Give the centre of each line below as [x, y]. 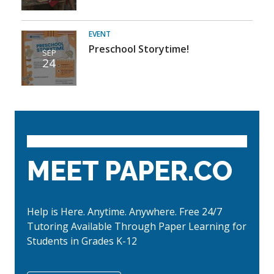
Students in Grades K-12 [82, 241]
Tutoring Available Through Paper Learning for [137, 226]
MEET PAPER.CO [130, 171]
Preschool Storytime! [139, 49]
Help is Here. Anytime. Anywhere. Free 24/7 [124, 212]
